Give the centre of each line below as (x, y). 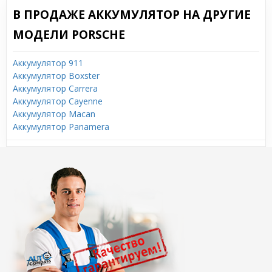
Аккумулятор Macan (54, 114)
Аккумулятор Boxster (56, 76)
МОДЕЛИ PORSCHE (69, 35)
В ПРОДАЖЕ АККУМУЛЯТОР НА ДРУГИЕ (132, 15)
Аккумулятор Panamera (61, 127)
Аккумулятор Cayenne (58, 101)
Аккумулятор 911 (48, 63)
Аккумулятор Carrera (55, 88)
